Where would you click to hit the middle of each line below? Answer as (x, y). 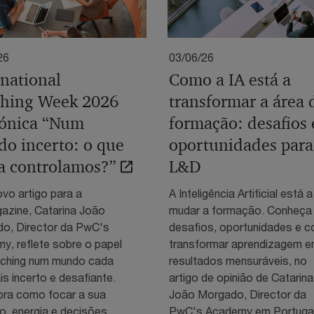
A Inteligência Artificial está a (241, 193)
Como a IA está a (230, 80)
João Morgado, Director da (238, 294)
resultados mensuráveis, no (238, 260)
